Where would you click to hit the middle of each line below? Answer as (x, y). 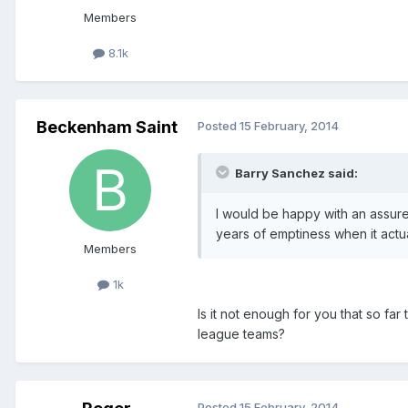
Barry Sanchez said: (295, 173)
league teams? (241, 333)
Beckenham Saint (107, 127)
